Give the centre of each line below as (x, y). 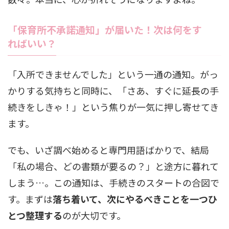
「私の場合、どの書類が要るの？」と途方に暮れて (113, 166)
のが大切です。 (94, 215)
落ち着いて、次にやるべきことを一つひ (135, 199)
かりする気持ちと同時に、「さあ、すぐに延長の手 (113, 91)
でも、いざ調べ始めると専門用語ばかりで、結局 (108, 150)
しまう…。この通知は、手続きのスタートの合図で (113, 183)
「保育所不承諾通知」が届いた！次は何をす (105, 30)
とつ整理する (35, 215)
